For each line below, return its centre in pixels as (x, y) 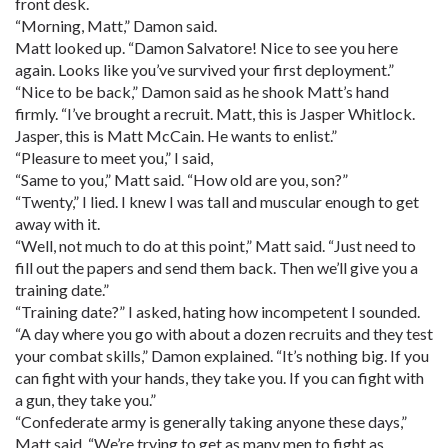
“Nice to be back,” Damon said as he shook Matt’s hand (202, 91)
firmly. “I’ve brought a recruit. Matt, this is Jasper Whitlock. (215, 113)
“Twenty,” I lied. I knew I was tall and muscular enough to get (217, 201)
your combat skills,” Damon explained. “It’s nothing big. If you (222, 355)
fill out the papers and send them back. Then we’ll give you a (216, 267)
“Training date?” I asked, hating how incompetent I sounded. (217, 311)
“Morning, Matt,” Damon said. (116, 25)
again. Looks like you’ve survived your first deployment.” (204, 69)
